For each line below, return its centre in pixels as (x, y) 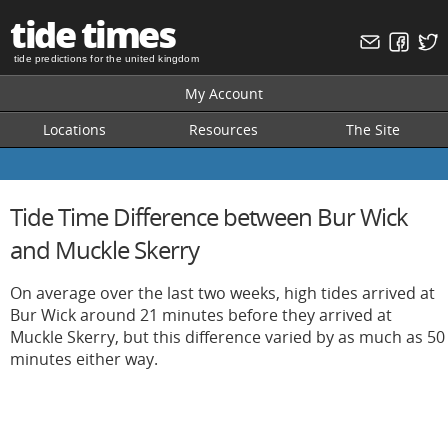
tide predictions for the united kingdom (106, 58)
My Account (224, 93)
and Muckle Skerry (104, 249)
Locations (74, 129)
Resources (223, 129)
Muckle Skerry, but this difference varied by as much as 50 (227, 337)
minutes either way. (84, 359)
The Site (373, 129)
